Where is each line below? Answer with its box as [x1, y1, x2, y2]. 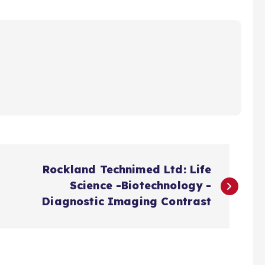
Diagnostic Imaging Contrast [42, 195, 212, 209]
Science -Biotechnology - [69, 179, 212, 193]
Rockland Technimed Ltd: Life [43, 163, 212, 177]
